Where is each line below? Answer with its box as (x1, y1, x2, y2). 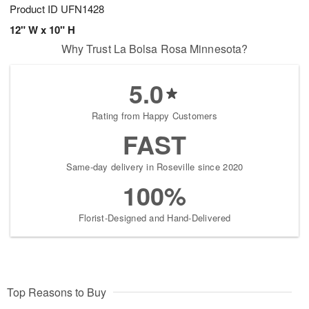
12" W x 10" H (10, 22, 75, 38)
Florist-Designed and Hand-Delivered (78, 211, 231, 225)
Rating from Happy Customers (91, 109, 218, 123)
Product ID (10, 1, 61, 17)
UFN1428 (61, 1, 104, 17)
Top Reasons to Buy (7, 284, 106, 301)
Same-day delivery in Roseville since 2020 (66, 160, 243, 174)
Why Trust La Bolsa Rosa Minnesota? (61, 41, 248, 57)
